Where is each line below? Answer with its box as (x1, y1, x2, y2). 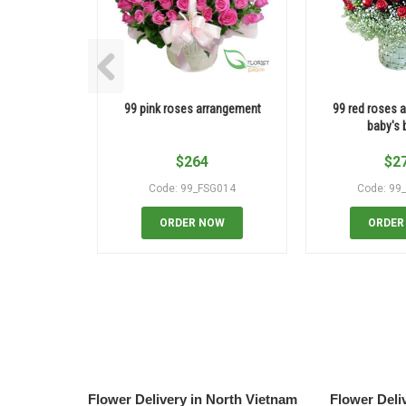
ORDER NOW (159, 217, 225, 230)
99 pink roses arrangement (123, 101, 261, 117)
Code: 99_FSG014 (149, 182, 236, 196)
